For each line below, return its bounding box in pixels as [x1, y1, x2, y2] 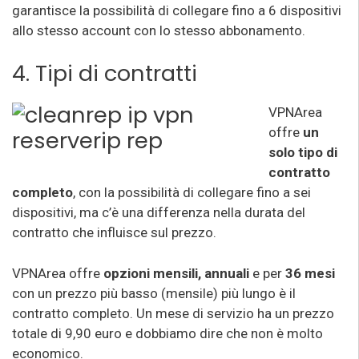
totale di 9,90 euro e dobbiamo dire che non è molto [12, 325, 323, 341]
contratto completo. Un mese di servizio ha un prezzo [12, 305, 334, 321]
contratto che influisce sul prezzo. [12, 224, 216, 240]
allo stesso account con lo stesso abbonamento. [12, 22, 305, 38]
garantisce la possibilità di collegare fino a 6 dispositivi [12, 2, 341, 18]
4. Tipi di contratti [12, 58, 197, 89]
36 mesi [285, 264, 335, 281]
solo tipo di [268, 144, 337, 160]
